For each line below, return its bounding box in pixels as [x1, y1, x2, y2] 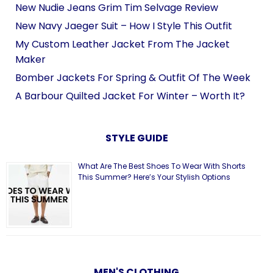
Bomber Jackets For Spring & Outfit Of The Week [15, 71, 250, 85]
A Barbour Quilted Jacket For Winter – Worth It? [15, 89, 245, 104]
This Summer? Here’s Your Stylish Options [78, 172, 230, 183]
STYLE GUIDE [105, 131, 168, 146]
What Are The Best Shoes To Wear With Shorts [78, 161, 246, 172]
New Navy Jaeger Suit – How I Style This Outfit [15, 19, 232, 34]
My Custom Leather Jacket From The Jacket [15, 37, 230, 52]
